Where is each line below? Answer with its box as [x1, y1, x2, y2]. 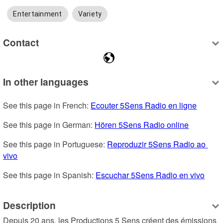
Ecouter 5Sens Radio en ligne [91, 100, 197, 111]
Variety [78, 10, 102, 18]
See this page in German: [3, 119, 95, 131]
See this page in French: [3, 100, 91, 111]
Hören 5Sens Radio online [95, 119, 189, 131]
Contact [3, 35, 39, 49]
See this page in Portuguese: [3, 138, 108, 150]
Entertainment [13, 10, 62, 18]
